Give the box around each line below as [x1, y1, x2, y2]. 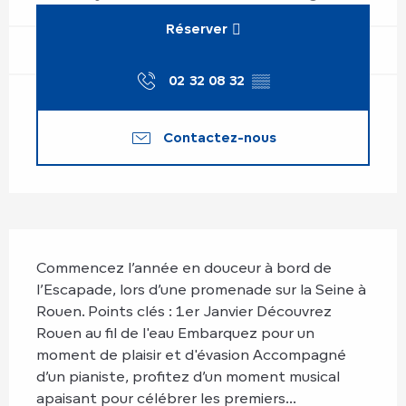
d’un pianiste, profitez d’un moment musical [36, 366, 340, 385]
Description [9, 229, 129, 257]
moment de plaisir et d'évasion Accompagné [36, 344, 346, 363]
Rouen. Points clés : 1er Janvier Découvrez [36, 301, 332, 320]
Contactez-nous [162, 128, 276, 146]
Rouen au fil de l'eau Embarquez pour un [36, 323, 314, 342]
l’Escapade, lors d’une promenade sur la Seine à [36, 279, 366, 298]
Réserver [165, 19, 227, 37]
